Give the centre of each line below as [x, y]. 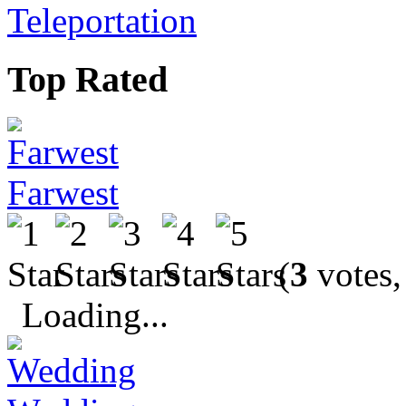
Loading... [95, 315]
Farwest [63, 193]
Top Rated [87, 79]
